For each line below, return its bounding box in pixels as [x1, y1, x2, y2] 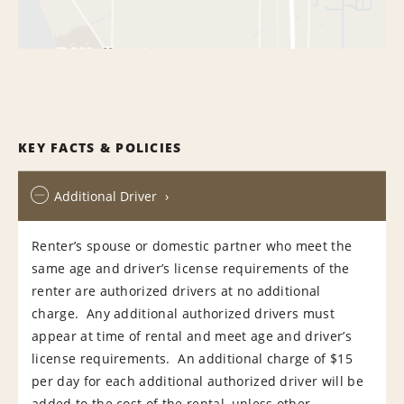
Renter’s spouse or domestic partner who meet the [32, 236, 353, 254]
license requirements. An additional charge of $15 [32, 349, 353, 367]
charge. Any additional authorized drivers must [32, 304, 335, 322]
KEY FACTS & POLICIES [18, 138, 182, 156]
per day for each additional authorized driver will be [32, 372, 363, 390]
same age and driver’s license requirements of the [32, 259, 350, 277]
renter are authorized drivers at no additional [32, 281, 321, 299]
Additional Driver [54, 187, 157, 205]
